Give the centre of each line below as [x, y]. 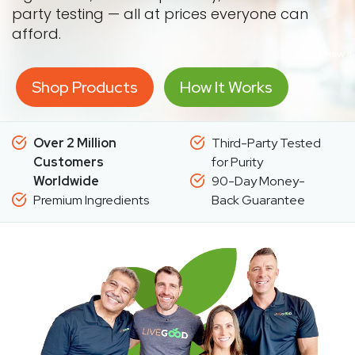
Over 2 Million [75, 143]
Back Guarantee [258, 200]
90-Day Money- [258, 181]
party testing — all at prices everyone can [160, 14]
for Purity [237, 162]
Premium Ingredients [91, 200]
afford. [36, 34]
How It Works [226, 87]
